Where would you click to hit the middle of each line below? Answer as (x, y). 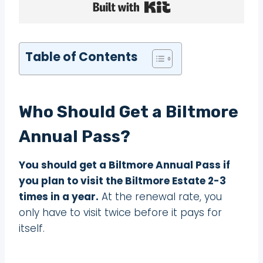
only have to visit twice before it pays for (120, 212)
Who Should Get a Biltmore (129, 112)
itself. (32, 228)
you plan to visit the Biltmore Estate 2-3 (122, 181)
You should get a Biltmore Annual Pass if (124, 165)
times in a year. (59, 196)
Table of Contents (81, 57)
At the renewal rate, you (160, 196)
